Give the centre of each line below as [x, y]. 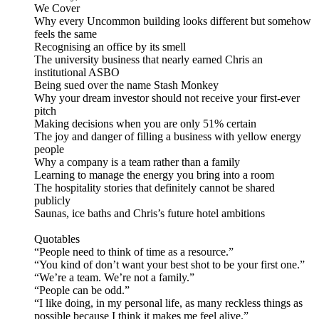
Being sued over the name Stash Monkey [126, 85]
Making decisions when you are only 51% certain [145, 124]
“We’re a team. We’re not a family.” [114, 278]
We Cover [57, 9]
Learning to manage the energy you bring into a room [154, 175]
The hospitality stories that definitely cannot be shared [155, 188]
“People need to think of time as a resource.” [134, 252]
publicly [52, 201]
